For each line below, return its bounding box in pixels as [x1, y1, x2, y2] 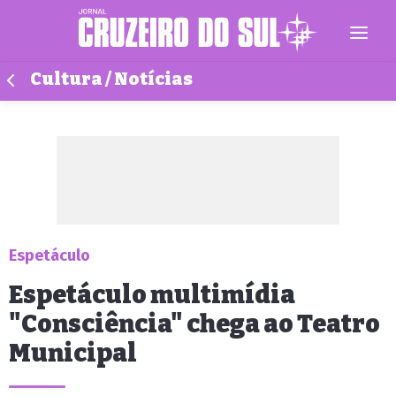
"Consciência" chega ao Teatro [9, 309, 380, 339]
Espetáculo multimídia [9, 280, 295, 309]
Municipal [9, 339, 137, 368]
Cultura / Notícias [30, 69, 193, 89]
